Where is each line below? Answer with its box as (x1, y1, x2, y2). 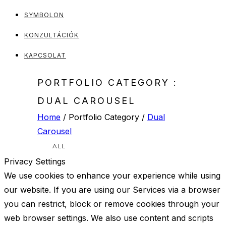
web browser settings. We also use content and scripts (4, 213, 213, 223)
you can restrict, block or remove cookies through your (4, 199, 219, 209)
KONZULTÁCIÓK (24, 31, 79, 39)
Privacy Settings (4, 156, 66, 166)
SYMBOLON (24, 11, 64, 19)
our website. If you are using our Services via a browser (4, 185, 220, 195)
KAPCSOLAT (24, 51, 66, 59)
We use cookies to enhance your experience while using (4, 171, 220, 181)
